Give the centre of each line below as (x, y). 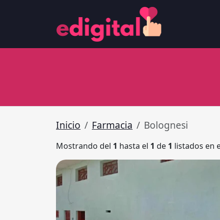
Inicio (68, 125)
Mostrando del (84, 146)
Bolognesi (166, 125)
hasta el (134, 146)
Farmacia (112, 125)
